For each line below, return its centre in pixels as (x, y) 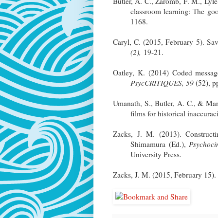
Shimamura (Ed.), (160, 144)
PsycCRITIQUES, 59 (163, 82)
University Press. (156, 154)
